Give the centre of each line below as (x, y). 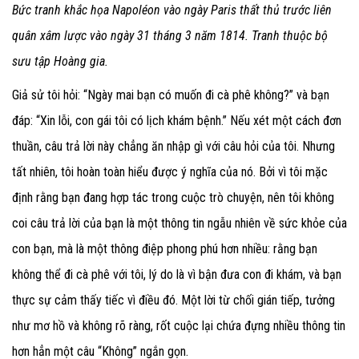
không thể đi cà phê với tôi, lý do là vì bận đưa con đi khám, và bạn (177, 275)
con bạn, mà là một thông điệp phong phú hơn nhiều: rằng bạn (165, 249)
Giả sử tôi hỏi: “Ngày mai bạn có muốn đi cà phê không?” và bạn (171, 95)
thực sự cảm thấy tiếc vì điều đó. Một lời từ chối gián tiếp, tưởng (173, 301)
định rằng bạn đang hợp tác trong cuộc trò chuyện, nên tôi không (173, 198)
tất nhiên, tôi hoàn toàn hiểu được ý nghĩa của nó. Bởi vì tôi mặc (170, 172)
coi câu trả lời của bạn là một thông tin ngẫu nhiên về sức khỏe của (179, 224)
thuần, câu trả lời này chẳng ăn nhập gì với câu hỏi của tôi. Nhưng (173, 147)
